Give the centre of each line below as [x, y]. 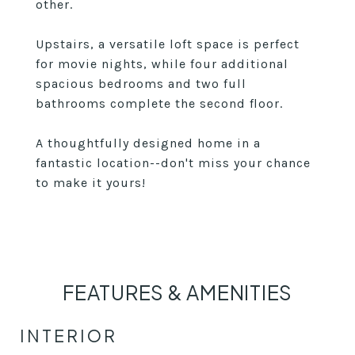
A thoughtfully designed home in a [148, 143]
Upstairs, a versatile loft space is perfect [168, 44]
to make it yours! [91, 183]
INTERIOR [69, 336]
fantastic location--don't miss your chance [173, 163]
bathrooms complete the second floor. [159, 103]
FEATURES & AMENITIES [177, 292]
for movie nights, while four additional [162, 64]
